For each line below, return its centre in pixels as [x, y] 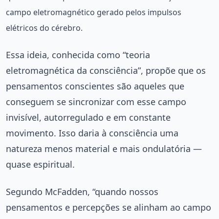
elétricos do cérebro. [44, 28]
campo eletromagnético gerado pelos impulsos [94, 12]
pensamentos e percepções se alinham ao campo [109, 207]
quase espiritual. [40, 164]
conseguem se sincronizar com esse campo [96, 101]
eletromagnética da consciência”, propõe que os [106, 70]
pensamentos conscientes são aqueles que [95, 86]
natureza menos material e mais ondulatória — [104, 148]
